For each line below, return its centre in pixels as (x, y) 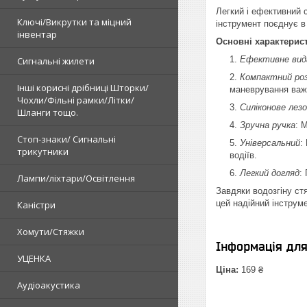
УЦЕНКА (34, 258)
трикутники (43, 151)
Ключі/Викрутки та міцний (74, 22)
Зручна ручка (268, 125)
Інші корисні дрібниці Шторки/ (83, 87)
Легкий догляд (270, 173)
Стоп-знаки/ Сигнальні (66, 139)
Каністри (36, 205)
